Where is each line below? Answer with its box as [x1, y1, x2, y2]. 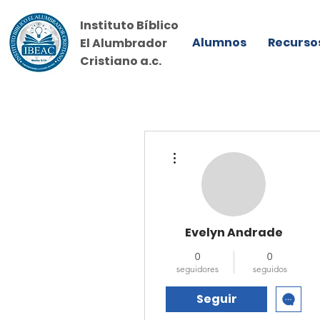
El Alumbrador [80, 35, 169, 51]
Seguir [196, 291, 237, 307]
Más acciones [182, 144, 227, 152]
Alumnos [192, 34, 246, 51]
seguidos [252, 264, 287, 274]
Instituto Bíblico [80, 17, 179, 34]
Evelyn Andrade [184, 224, 283, 241]
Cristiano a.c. [80, 53, 161, 69]
